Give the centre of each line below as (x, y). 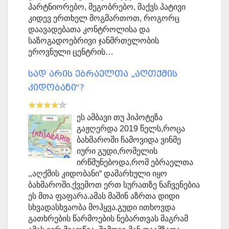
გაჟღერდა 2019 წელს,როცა (131, 129)
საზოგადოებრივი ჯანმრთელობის (94, 41)
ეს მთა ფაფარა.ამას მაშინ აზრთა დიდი (104, 196)
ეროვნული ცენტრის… (71, 52)
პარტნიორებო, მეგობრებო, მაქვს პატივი (107, 7)
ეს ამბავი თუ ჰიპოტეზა (119, 118)
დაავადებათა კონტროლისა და (89, 30)
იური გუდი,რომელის (117, 151)
